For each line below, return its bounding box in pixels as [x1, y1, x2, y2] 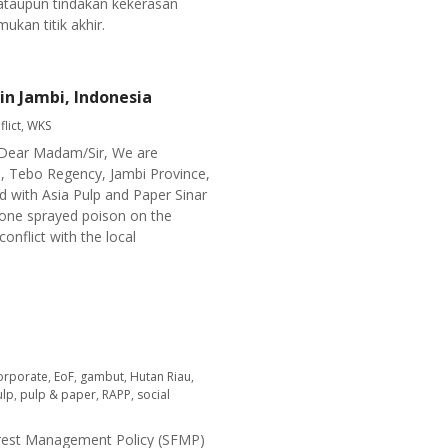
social [137, 386, 170, 403]
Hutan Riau [130, 368, 191, 385]
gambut [80, 368, 124, 385]
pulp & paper [20, 386, 96, 403]
